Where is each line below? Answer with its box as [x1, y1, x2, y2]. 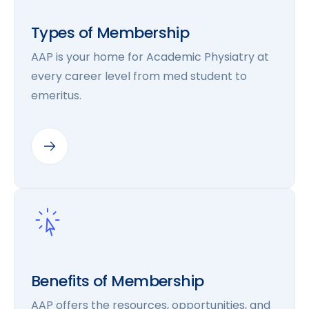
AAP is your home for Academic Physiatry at [31, 49, 269, 65]
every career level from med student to [31, 68, 247, 84]
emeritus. [31, 88, 81, 103]
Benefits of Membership [31, 270, 204, 292]
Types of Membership [31, 22, 190, 43]
